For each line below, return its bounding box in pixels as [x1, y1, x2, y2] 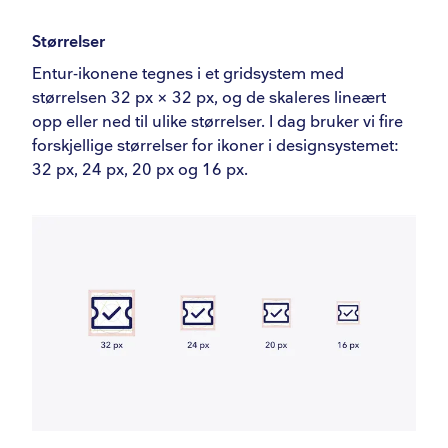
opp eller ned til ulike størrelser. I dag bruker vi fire [32, 112, 403, 132]
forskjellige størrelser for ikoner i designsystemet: [32, 136, 399, 156]
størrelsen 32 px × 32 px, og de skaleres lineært [32, 88, 386, 108]
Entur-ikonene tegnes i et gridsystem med [32, 64, 344, 84]
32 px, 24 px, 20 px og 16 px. [32, 160, 248, 180]
